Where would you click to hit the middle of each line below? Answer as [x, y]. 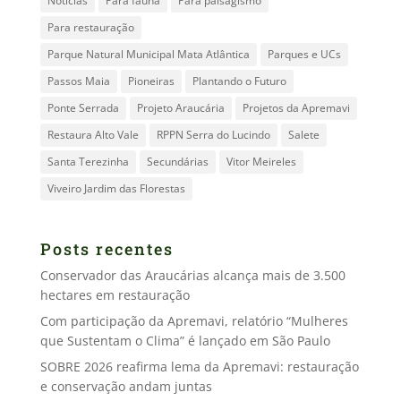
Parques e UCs [304, 54]
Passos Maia [78, 81]
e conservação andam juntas [126, 387]
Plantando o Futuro [239, 81]
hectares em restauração [115, 295]
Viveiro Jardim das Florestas [116, 188]
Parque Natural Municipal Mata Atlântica [148, 54]
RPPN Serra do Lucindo [213, 134]
